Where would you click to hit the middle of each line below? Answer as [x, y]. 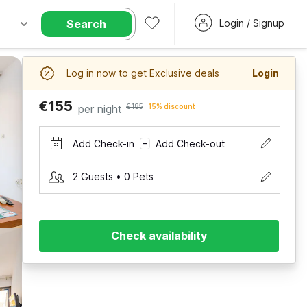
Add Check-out [190, 143]
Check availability [159, 236]
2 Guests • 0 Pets [113, 176]
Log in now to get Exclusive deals [143, 73]
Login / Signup [251, 23]
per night [100, 109]
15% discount [172, 106]
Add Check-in [103, 143]
